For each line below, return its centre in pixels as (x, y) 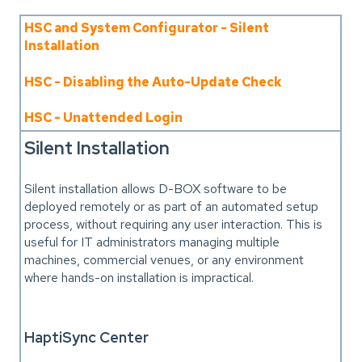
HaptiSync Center (87, 338)
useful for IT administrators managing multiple (152, 242)
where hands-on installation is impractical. (139, 277)
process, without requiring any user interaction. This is (174, 224)
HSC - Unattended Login (104, 118)
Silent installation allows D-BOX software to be (156, 188)
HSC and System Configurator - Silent (147, 28)
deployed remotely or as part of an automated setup (172, 206)
